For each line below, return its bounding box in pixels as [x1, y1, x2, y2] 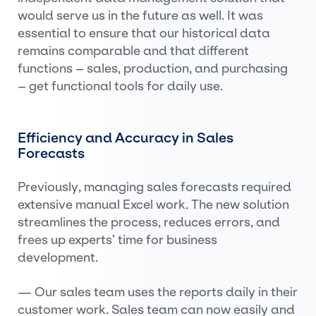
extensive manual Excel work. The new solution [18, 197, 289, 212]
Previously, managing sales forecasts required [18, 179, 291, 195]
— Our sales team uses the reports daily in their [18, 284, 298, 300]
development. [18, 250, 98, 265]
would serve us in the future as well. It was [18, 8, 263, 23]
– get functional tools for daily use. [18, 78, 223, 94]
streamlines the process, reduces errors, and [18, 214, 280, 230]
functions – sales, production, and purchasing [18, 61, 288, 76]
